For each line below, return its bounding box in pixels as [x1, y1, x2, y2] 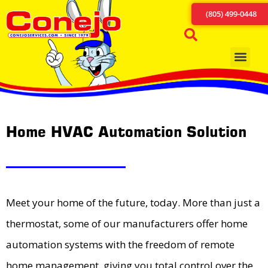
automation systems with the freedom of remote [6, 237, 234, 252]
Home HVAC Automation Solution [6, 123, 246, 141]
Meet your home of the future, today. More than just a [6, 196, 260, 210]
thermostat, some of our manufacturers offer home [6, 217, 248, 231]
